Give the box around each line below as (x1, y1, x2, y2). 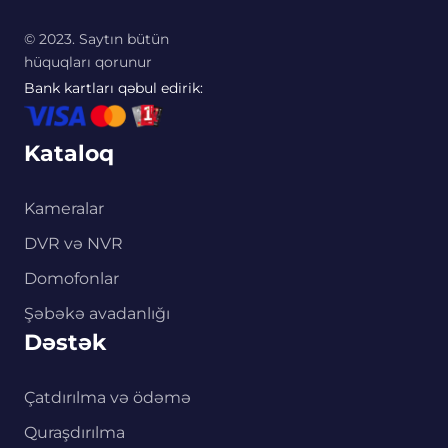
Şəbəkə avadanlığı (24, 304, 170, 324)
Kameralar (24, 199, 104, 219)
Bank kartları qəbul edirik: (24, 78, 203, 97)
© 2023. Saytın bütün (24, 29, 169, 48)
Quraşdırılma (24, 423, 125, 443)
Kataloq (24, 140, 114, 168)
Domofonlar (24, 269, 119, 289)
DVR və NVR (24, 234, 123, 254)
